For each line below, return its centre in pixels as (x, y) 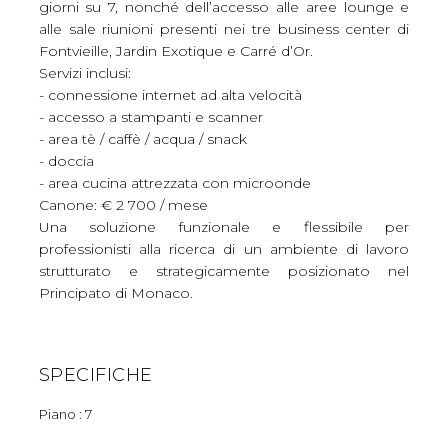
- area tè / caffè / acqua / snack (142, 138)
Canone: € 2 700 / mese (125, 204)
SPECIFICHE (95, 374)
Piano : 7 (65, 413)
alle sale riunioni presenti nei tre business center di (224, 28)
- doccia (66, 160)
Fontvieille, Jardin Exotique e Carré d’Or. (175, 50)
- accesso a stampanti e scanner (150, 116)
